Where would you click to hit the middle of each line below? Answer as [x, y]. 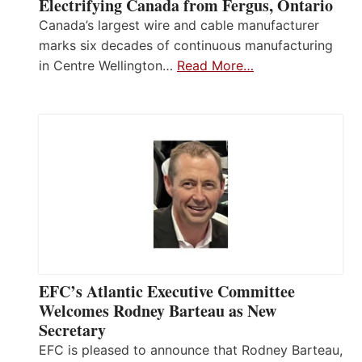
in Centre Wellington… [108, 65]
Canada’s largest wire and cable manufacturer [179, 25]
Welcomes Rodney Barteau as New [158, 310]
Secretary [72, 330]
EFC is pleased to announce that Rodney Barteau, [191, 349]
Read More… [215, 65]
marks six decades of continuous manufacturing [186, 45]
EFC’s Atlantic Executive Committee [167, 291]
